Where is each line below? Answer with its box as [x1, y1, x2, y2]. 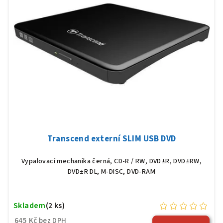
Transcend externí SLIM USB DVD [47, 133, 176, 145]
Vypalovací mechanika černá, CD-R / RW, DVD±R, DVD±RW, [21, 156, 202, 167]
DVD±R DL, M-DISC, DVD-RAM [68, 167, 155, 177]
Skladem [13, 200, 46, 212]
